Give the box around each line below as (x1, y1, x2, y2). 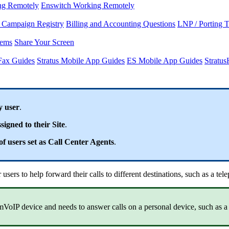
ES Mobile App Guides (127, 56, 202, 65)
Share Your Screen (14, 37, 74, 47)
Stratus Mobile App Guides (37, 56, 125, 65)
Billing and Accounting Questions (66, 19, 175, 28)
